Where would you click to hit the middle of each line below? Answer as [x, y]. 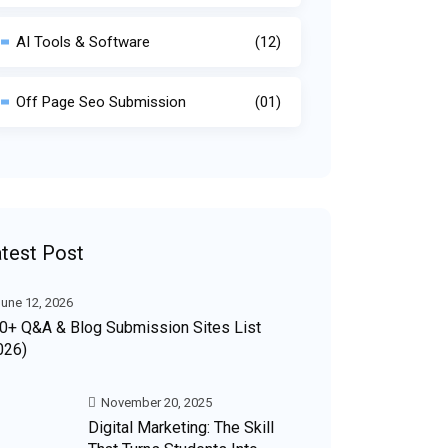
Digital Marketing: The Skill [181, 427]
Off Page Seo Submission [101, 102]
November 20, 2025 [155, 402]
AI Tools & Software [83, 42]
